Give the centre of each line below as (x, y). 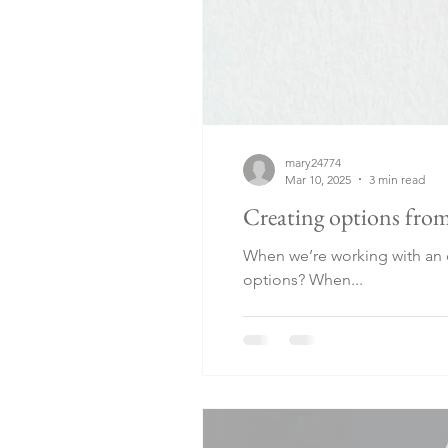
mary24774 (313, 162)
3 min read (397, 179)
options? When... (303, 279)
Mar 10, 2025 (318, 179)
